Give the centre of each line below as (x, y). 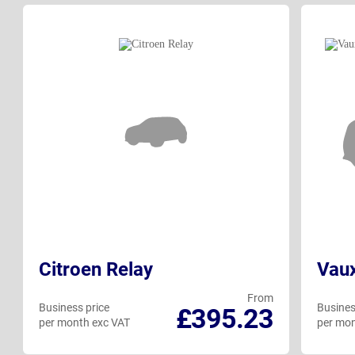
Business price (74, 308)
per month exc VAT (84, 323)
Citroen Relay (96, 270)
